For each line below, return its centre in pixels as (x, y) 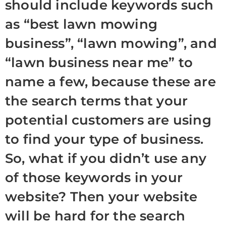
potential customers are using (108, 120)
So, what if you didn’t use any (106, 158)
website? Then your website (101, 197)
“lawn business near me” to (99, 63)
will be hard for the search (95, 216)
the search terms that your (97, 101)
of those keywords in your (94, 178)
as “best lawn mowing (81, 24)
